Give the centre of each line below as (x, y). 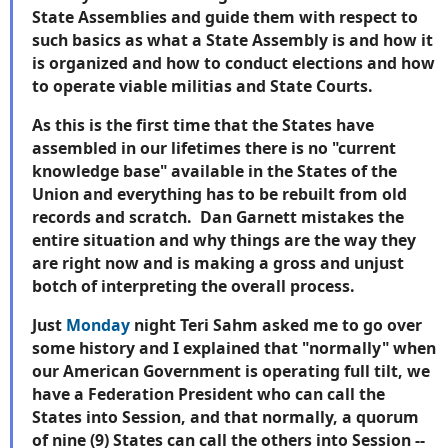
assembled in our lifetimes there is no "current (214, 147)
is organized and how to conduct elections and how (233, 63)
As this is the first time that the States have (203, 124)
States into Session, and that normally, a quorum (225, 416)
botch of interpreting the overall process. (195, 285)
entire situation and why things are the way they (224, 239)
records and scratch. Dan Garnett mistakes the (218, 216)
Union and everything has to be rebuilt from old (219, 193)
